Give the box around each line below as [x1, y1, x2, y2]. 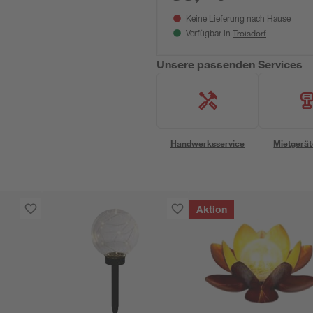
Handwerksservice [170, 138, 245, 149]
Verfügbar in [186, 30, 233, 38]
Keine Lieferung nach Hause [186, 15, 291, 24]
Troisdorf [233, 27, 266, 38]
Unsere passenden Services [156, 57, 303, 71]
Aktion [196, 206, 228, 216]
